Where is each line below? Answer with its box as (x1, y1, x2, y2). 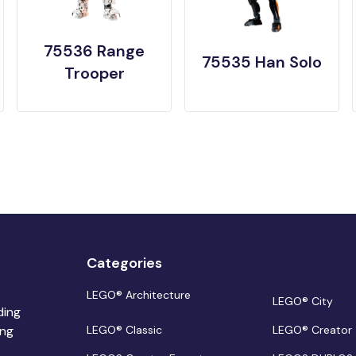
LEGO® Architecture (86, 287, 191, 302)
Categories (86, 253, 162, 273)
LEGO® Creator (273, 322, 353, 337)
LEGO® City (273, 293, 334, 308)
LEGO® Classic (86, 322, 162, 337)
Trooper (64, 62, 125, 83)
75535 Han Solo (201, 51, 322, 72)
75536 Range (44, 40, 145, 61)
